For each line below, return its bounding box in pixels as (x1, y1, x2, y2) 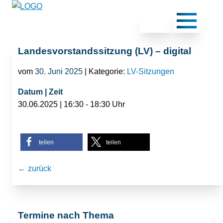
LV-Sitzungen (127, 67, 174, 76)
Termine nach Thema (18, 210, 114, 221)
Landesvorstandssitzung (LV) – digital (18, 46, 191, 56)
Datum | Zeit (18, 87, 63, 96)
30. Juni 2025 (35, 67, 83, 76)
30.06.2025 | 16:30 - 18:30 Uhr (18, 100, 125, 109)
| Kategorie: (83, 67, 127, 76)
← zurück (18, 164, 51, 173)
